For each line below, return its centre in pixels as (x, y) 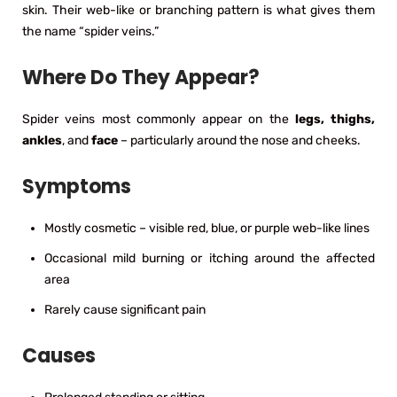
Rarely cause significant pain (125, 309)
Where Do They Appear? (141, 77)
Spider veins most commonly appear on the (159, 119)
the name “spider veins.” (90, 31)
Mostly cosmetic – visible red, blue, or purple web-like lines (207, 228)
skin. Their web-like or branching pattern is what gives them (198, 10)
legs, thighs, (335, 119)
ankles (42, 140)
